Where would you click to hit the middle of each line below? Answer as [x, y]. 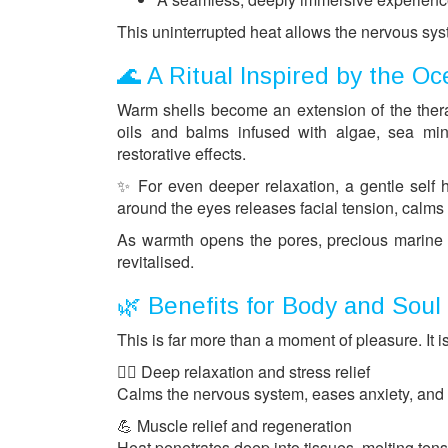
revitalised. [155, 262]
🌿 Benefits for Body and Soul [279, 306]
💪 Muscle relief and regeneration [234, 426]
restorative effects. [181, 154]
